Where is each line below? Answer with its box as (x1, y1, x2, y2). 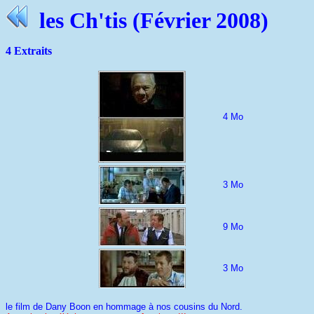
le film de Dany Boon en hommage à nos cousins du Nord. (6, 301, 243, 312)
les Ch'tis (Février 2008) (28, 8, 268, 33)
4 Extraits (6, 45, 52, 57)
